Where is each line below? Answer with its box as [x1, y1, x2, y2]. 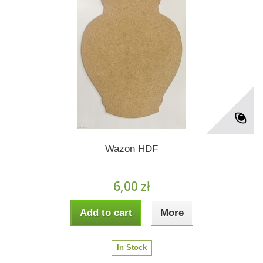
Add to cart [79, 207, 132, 218]
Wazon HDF [105, 143, 158, 154]
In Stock [116, 243, 147, 252]
